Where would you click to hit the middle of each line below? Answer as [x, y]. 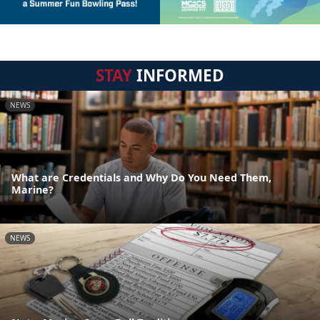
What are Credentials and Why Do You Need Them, [141, 178]
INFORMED [178, 75]
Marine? [32, 190]
